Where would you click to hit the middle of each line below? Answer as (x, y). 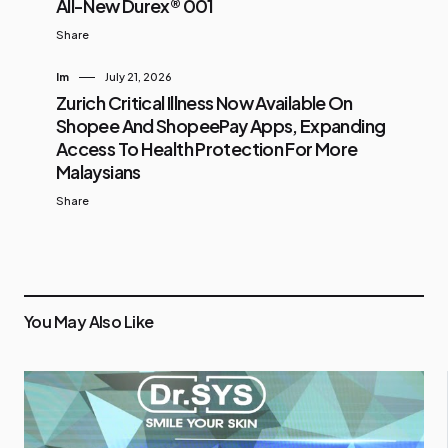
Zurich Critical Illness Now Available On (204, 102)
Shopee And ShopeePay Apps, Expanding (221, 125)
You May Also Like (89, 322)
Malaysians (98, 171)
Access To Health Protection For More (207, 148)
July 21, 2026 (138, 76)
